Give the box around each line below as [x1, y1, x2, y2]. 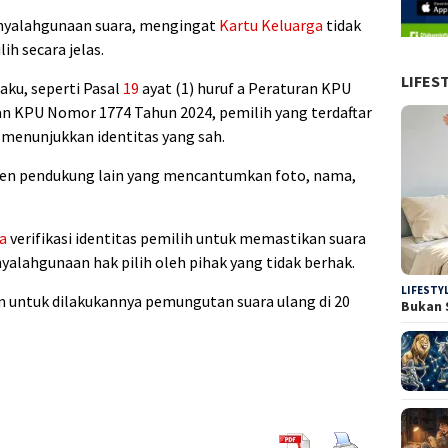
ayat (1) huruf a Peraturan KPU [139, 78, 351, 99]
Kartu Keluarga [219, 15, 323, 36]
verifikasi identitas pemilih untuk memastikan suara [7, 228, 366, 249]
